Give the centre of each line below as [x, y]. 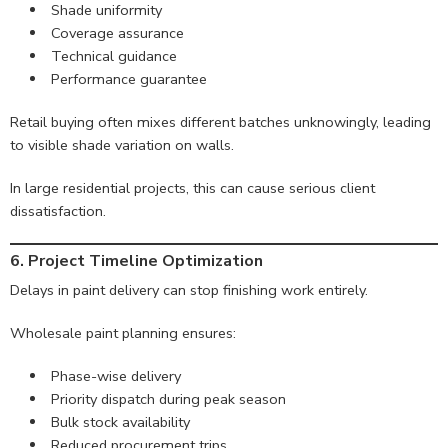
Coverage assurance [117, 33]
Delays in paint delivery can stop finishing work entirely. [189, 290]
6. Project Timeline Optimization [136, 261]
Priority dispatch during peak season [168, 399]
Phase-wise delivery [115, 376]
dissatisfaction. [58, 211]
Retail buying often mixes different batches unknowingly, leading [220, 122]
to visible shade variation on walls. [122, 145]
